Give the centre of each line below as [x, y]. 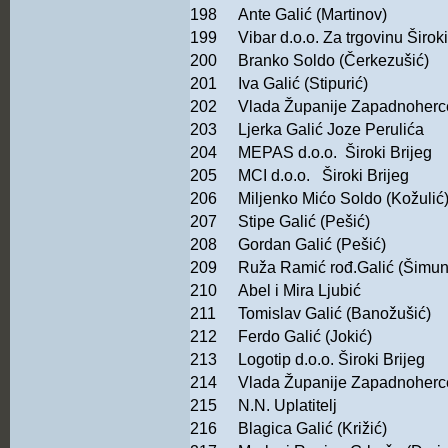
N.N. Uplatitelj [287, 406]
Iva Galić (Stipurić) [303, 84]
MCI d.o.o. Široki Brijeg [323, 176]
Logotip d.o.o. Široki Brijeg [331, 360]
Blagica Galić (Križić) [312, 429]
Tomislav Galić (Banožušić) [334, 314]
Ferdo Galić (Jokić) [305, 337]
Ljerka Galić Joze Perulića [331, 130]
